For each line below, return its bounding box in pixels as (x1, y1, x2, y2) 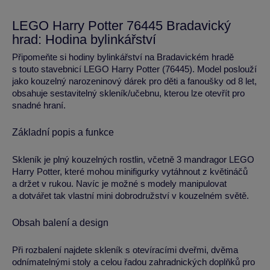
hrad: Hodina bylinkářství (12, 32, 156, 48)
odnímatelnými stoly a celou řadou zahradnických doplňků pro (12, 257, 255, 268)
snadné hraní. (12, 100, 66, 111)
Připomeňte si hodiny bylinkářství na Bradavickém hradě (12, 52, 234, 63)
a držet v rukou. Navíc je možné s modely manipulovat (12, 178, 227, 189)
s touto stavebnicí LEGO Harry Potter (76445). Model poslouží (12, 64, 257, 75)
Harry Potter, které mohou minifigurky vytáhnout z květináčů (12, 166, 248, 177)
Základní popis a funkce (12, 127, 114, 138)
